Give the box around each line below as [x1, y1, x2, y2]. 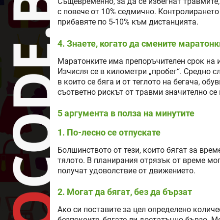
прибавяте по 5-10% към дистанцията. [57, 18, 198, 27]
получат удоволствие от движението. [57, 166, 195, 175]
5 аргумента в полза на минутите [57, 108, 194, 118]
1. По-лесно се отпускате [57, 127, 161, 137]
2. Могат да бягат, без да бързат [57, 187, 192, 197]
